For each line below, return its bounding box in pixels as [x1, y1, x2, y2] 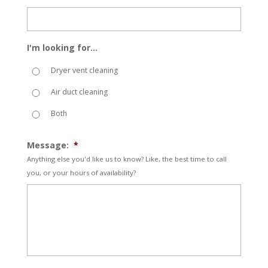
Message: [26, 139, 69, 151]
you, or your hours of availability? [26, 167, 136, 177]
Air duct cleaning [51, 86, 108, 97]
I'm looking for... [26, 41, 98, 53]
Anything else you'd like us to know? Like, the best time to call [26, 154, 227, 163]
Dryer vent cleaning [51, 65, 118, 75]
